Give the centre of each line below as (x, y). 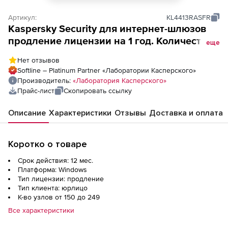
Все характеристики (41, 210)
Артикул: (22, 17)
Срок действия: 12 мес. (55, 160)
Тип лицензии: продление (61, 179)
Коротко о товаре (48, 144)
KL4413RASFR (189, 17)
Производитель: (45, 80)
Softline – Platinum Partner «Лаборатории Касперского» (107, 70)
